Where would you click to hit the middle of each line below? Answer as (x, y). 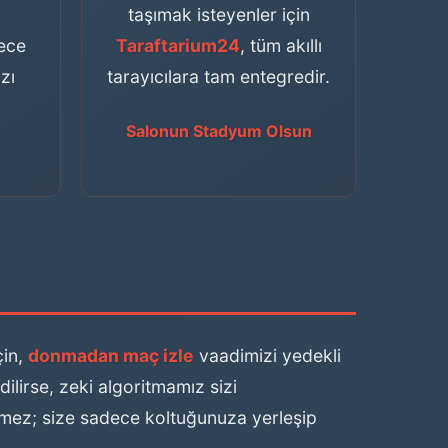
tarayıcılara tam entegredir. (218, 76)
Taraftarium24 (177, 45)
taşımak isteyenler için (218, 14)
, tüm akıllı (280, 45)
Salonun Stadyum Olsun (218, 131)
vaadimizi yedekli (267, 355)
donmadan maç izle (111, 355)
